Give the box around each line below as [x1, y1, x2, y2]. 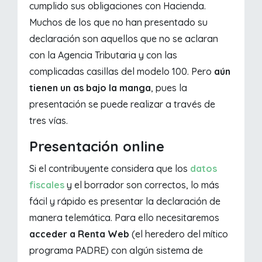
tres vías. [29, 115, 68, 127]
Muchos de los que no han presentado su [29, 16, 208, 29]
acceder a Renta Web [29, 228, 132, 240]
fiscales [29, 179, 65, 191]
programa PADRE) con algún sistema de [29, 244, 204, 257]
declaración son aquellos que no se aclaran [29, 33, 219, 45]
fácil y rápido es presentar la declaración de [29, 195, 221, 208]
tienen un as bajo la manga [29, 82, 151, 94]
